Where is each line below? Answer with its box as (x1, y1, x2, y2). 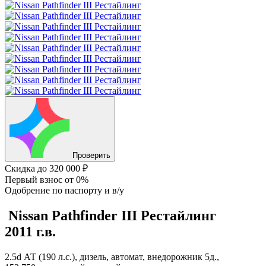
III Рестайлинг (121, 207, 216, 223)
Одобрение (5, 185, 52, 195)
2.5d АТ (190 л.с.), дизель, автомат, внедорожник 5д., (5, 251, 219, 262)
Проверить (72, 151, 110, 160)
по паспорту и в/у (52, 185, 124, 195)
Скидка (5, 163, 37, 173)
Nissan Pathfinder (8, 207, 121, 223)
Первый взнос (5, 175, 65, 185)
